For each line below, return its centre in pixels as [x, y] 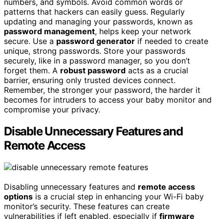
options [18, 197]
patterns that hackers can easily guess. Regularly [94, 12]
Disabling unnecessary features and [71, 187]
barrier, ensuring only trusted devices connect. [90, 80]
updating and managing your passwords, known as [98, 22]
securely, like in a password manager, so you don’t [97, 61]
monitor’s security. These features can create [87, 207]
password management [49, 32]
